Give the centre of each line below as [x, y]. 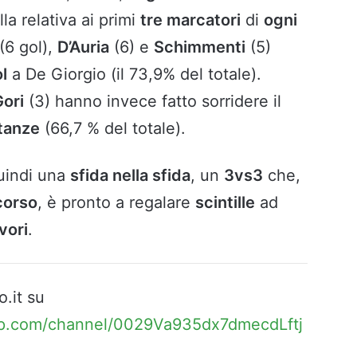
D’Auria [83, 47]
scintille [225, 203]
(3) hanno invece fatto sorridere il [153, 102]
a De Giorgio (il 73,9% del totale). [134, 75]
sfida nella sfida [130, 176]
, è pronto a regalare [116, 203]
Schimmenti [200, 47]
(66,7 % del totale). [113, 129]
